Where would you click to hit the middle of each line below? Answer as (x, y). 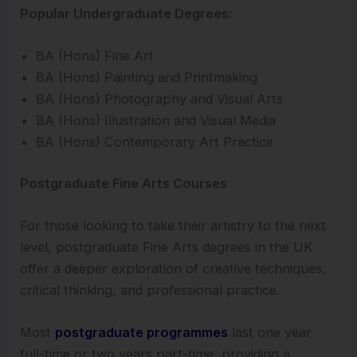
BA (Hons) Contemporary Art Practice (155, 142)
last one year (270, 333)
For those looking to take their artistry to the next (173, 226)
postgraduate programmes (142, 333)
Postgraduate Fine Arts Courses (124, 183)
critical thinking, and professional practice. (150, 290)
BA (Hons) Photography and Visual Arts (160, 99)
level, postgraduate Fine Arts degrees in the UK (167, 247)
